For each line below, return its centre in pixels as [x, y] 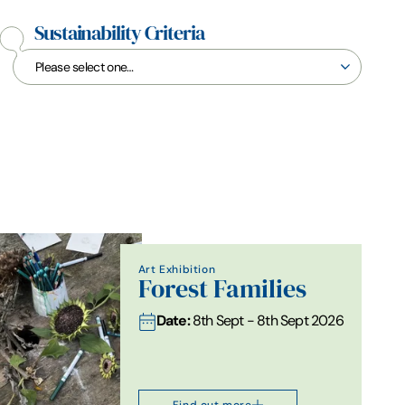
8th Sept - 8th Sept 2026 [266, 320]
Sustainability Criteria [119, 33]
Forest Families [222, 288]
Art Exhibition [177, 268]
